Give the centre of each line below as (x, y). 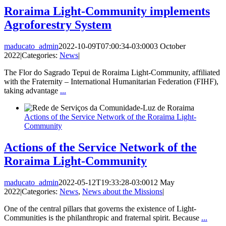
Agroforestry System (58, 25)
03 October (168, 46)
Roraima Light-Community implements (107, 11)
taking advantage (32, 91)
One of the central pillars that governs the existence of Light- (100, 209)
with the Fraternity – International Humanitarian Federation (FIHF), (111, 82)
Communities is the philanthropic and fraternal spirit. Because (103, 218)
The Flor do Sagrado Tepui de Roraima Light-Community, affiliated (112, 73)
